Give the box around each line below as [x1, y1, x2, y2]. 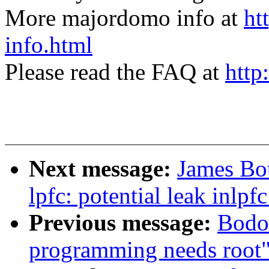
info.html [5, 32, 92, 58]
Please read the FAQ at [5, 59, 225, 85]
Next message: [29, 156, 177, 182]
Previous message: [29, 210, 217, 236]
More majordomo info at [5, 5, 244, 31]
